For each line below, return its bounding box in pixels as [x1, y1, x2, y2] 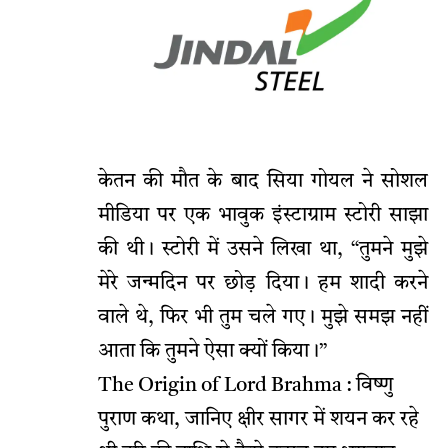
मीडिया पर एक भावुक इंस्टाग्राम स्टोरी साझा [98, 206, 428, 227]
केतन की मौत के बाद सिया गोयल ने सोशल [98, 172, 428, 193]
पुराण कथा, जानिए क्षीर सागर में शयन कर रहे [98, 410, 419, 431]
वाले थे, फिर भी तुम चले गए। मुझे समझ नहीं [98, 308, 428, 329]
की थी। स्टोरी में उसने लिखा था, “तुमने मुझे [98, 240, 428, 261]
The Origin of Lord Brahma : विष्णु [98, 376, 393, 397]
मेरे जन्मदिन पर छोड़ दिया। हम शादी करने [98, 274, 428, 295]
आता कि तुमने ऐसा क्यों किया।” [98, 342, 327, 363]
